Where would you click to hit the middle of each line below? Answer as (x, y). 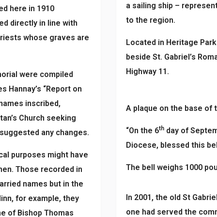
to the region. (151, 20)
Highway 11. (147, 71)
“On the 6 (142, 131)
